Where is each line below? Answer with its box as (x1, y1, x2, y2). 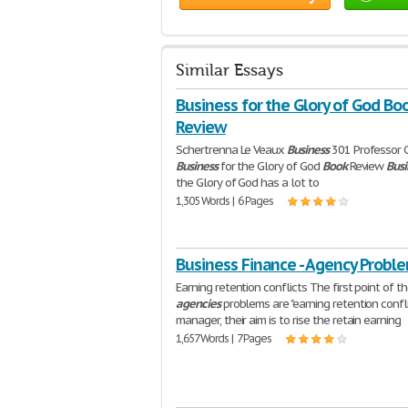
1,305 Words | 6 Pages (176, 194, 274, 208)
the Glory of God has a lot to (176, 175, 319, 190)
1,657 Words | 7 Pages (176, 331, 272, 345)
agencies (176, 296, 220, 311)
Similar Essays (176, 61, 283, 80)
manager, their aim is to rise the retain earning (176, 312, 402, 328)
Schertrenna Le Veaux (176, 142, 288, 158)
